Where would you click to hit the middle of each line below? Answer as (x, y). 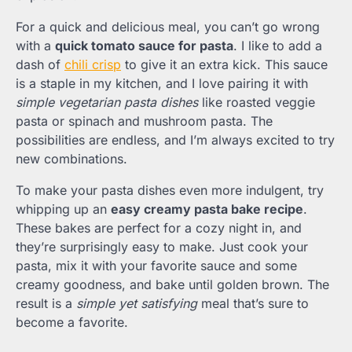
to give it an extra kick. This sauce (224, 65)
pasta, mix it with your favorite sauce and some (156, 266)
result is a (46, 304)
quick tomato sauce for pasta (144, 46)
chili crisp (93, 65)
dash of (40, 65)
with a (35, 46)
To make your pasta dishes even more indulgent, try (170, 191)
